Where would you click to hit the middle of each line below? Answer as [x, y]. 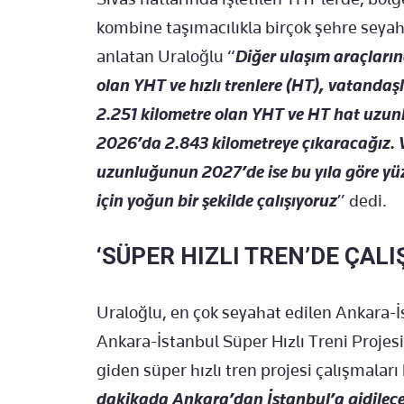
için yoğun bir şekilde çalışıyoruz [217, 201]
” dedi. [362, 201]
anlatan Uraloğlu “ [166, 57]
